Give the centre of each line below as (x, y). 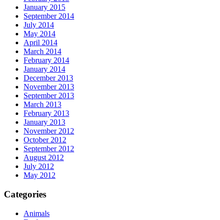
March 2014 (42, 52)
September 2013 (49, 96)
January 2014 (44, 69)
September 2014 (49, 16)
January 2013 (44, 122)
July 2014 (39, 25)
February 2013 (46, 113)
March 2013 (42, 105)
